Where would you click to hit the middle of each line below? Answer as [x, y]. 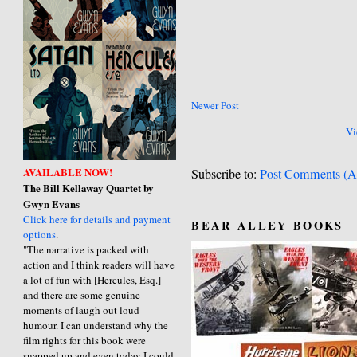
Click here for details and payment [97, 219]
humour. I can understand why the [96, 325]
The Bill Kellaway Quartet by [89, 187]
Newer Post [216, 105]
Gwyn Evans [52, 203]
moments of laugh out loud [82, 310]
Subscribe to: [226, 173]
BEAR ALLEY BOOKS [267, 225]
